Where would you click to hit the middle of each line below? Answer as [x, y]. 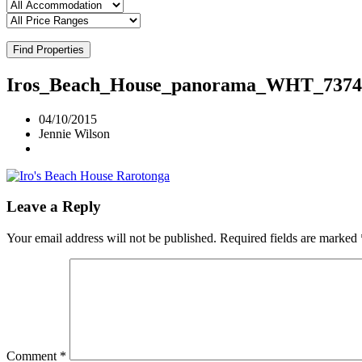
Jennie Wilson [74, 133]
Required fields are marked [290, 238]
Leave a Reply [54, 207]
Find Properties [48, 49]
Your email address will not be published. [112, 238]
